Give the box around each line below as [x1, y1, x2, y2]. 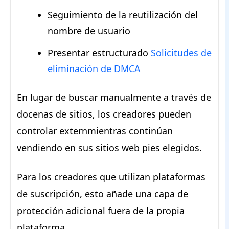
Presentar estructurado [48, 47, 151, 59]
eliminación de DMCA [48, 62, 141, 75]
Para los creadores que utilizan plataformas [17, 171, 205, 183]
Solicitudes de [151, 47, 212, 59]
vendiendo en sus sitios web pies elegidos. [17, 142, 202, 154]
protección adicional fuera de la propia [17, 204, 185, 217]
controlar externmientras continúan [17, 125, 173, 137]
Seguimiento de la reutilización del [48, 9, 198, 21]
